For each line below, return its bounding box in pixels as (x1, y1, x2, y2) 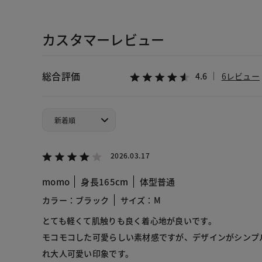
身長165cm (81, 175, 129, 188)
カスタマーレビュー (42, 29, 165, 50)
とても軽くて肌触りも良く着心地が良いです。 (42, 215, 216, 227)
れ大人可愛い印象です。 (42, 247, 134, 260)
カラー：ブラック (42, 194, 109, 206)
